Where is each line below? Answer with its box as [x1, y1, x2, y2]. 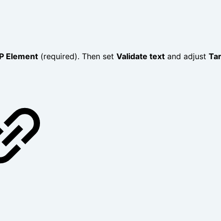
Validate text [116, 51, 165, 62]
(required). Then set [38, 51, 116, 62]
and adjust [165, 51, 209, 62]
